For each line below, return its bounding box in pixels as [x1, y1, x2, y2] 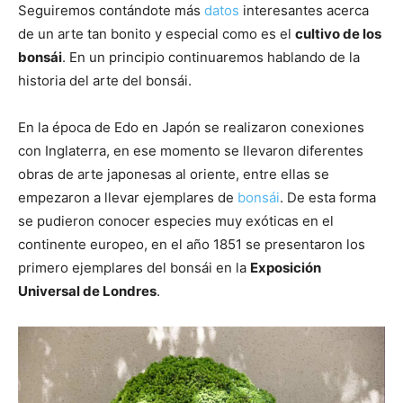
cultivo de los [295, 25, 381, 42]
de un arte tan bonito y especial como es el [18, 25, 295, 42]
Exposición [250, 259, 321, 276]
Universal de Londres [18, 282, 157, 300]
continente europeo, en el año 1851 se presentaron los [18, 236, 365, 253]
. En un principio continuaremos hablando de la [62, 49, 360, 66]
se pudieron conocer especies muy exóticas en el [18, 212, 334, 229]
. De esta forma [280, 189, 376, 206]
